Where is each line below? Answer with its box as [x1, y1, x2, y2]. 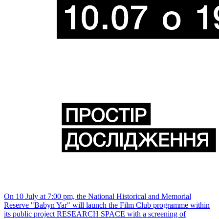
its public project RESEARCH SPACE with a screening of [4, 210, 186, 218]
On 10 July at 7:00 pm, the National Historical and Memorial [4, 192, 191, 200]
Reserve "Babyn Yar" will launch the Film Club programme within [4, 201, 210, 209]
